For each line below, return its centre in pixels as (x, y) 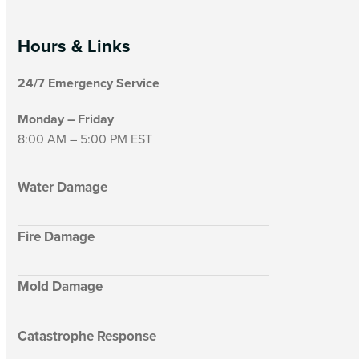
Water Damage (63, 186)
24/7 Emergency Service (89, 83)
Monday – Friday (66, 119)
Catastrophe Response (87, 335)
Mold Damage (61, 286)
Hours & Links (75, 45)
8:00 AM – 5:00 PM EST (85, 138)
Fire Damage (56, 236)
